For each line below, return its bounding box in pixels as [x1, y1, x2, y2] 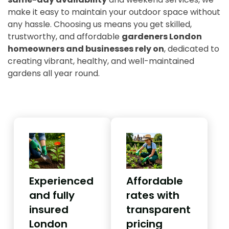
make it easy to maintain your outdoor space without [8, 6, 220, 18]
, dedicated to [164, 42, 219, 55]
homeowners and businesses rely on [8, 42, 164, 55]
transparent [126, 202, 191, 217]
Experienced [29, 173, 94, 188]
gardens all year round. [8, 67, 100, 79]
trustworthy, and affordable [8, 30, 122, 42]
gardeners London [122, 30, 202, 42]
